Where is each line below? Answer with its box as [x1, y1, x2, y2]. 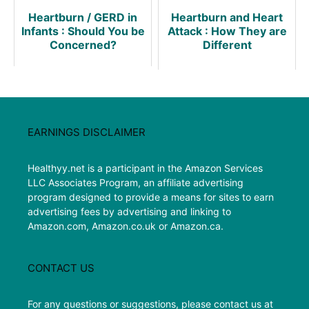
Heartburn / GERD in [28, 10, 137, 24]
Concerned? [49, 37, 117, 52]
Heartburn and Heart [171, 10, 283, 24]
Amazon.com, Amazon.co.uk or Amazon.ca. [28, 219, 223, 232]
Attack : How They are [167, 23, 287, 38]
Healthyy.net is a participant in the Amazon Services [28, 161, 263, 174]
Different [202, 37, 252, 52]
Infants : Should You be [21, 23, 145, 38]
